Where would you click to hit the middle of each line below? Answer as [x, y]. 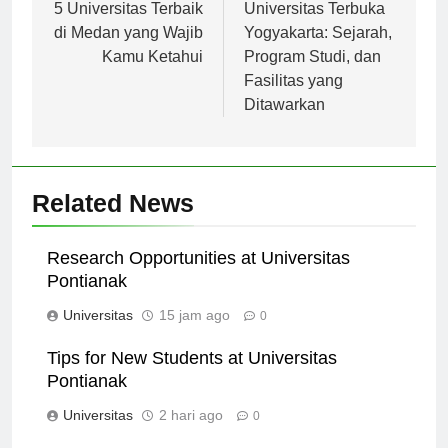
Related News [113, 220]
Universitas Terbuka [314, 26]
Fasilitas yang [293, 98]
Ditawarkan [284, 122]
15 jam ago [194, 332]
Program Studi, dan [312, 74]
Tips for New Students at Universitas [192, 375]
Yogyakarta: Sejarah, [318, 50]
